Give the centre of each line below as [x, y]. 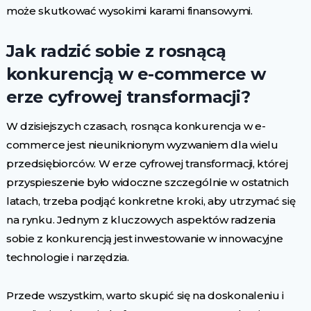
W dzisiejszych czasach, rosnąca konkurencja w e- [136, 126]
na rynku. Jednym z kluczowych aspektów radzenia [141, 220]
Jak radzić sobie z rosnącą [116, 51]
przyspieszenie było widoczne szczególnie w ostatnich [148, 183]
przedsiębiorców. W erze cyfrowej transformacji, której [147, 164]
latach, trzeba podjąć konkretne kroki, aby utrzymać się [151, 201]
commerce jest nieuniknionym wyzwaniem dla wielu [142, 145]
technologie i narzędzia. [67, 258]
